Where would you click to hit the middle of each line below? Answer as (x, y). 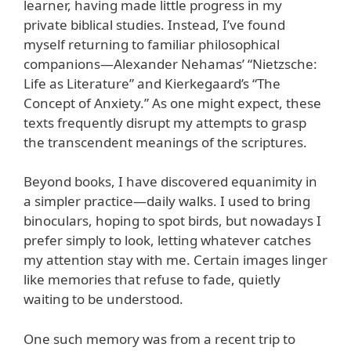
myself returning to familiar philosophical (152, 44)
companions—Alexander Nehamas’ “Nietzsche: (170, 63)
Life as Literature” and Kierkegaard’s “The (152, 83)
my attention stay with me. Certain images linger (175, 260)
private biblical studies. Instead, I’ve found (154, 24)
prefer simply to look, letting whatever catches (167, 241)
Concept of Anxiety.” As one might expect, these (172, 103)
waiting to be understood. (103, 299)
